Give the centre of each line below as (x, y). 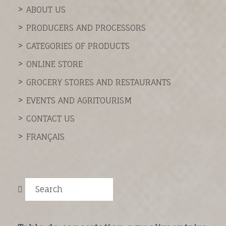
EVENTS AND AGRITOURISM (79, 100)
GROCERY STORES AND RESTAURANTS (99, 82)
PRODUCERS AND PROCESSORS (86, 27)
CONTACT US (50, 118)
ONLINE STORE (54, 64)
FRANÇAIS (45, 136)
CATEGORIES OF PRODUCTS (78, 46)
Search (49, 189)
